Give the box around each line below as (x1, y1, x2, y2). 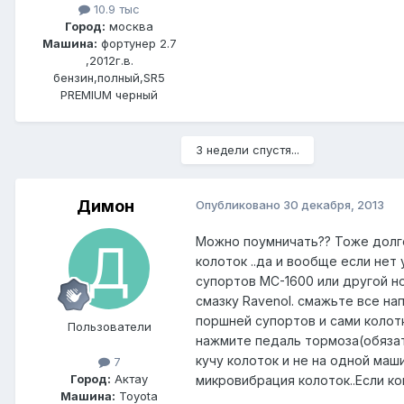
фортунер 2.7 (96, 36, 177, 51)
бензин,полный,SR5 (53, 70, 165, 86)
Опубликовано (196, 197, 283, 213)
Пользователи (67, 319, 151, 335)
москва (106, 19, 153, 34)
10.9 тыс (90, 2, 140, 16)
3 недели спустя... (196, 142, 299, 158)
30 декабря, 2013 (283, 197, 384, 213)
